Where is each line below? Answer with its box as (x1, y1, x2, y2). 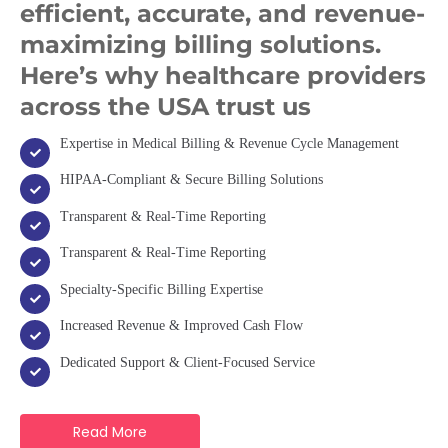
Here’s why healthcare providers (20, 60, 426, 90)
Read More (73, 422, 147, 443)
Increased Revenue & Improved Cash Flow (60, 318, 303, 334)
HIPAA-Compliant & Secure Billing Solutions (60, 172, 323, 188)
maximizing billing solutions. (20, 29, 381, 59)
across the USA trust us (20, 91, 311, 121)
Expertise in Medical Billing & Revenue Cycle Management (60, 135, 399, 151)
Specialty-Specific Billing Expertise (60, 281, 263, 297)
